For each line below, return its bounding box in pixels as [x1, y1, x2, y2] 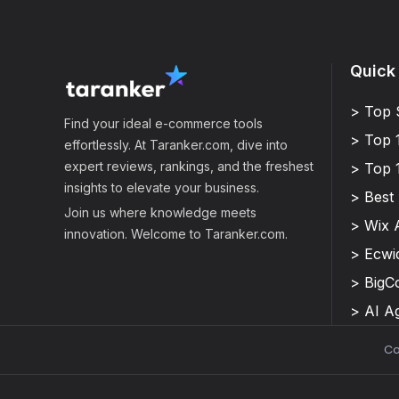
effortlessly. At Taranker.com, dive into [64, 137, 288, 153]
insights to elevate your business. [64, 180, 259, 196]
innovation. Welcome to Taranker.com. [64, 226, 288, 242]
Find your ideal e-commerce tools [64, 116, 263, 132]
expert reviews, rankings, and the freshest [64, 159, 313, 175]
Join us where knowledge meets [64, 205, 256, 221]
